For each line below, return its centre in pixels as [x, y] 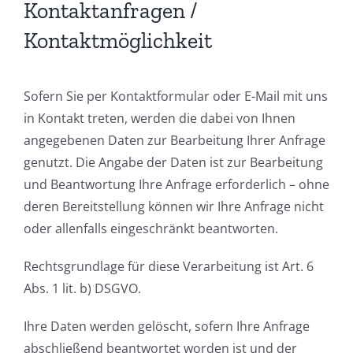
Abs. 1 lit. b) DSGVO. [82, 288]
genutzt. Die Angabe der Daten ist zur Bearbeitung [173, 162]
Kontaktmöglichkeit [118, 40]
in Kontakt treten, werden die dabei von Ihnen [160, 118]
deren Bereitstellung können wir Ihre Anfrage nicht [174, 206]
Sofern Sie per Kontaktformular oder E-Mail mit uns [176, 96]
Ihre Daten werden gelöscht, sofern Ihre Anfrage [167, 326]
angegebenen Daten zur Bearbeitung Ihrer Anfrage [175, 140]
